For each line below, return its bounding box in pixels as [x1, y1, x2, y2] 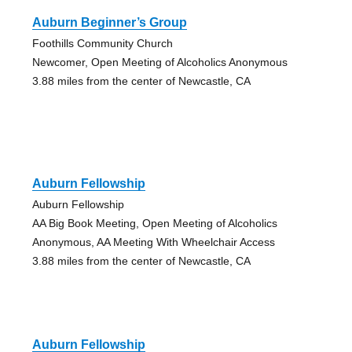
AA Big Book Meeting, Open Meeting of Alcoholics [31, 216, 277, 229]
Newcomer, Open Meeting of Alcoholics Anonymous [31, 55, 288, 68]
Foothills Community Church [31, 36, 173, 49]
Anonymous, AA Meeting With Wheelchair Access [31, 235, 275, 248]
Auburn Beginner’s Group [31, 15, 187, 29]
